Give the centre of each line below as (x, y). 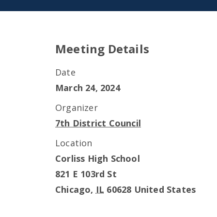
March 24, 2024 (88, 88)
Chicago (73, 189)
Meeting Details (102, 49)
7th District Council (98, 123)
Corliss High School (98, 158)
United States (165, 189)
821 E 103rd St (86, 174)
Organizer (77, 108)
